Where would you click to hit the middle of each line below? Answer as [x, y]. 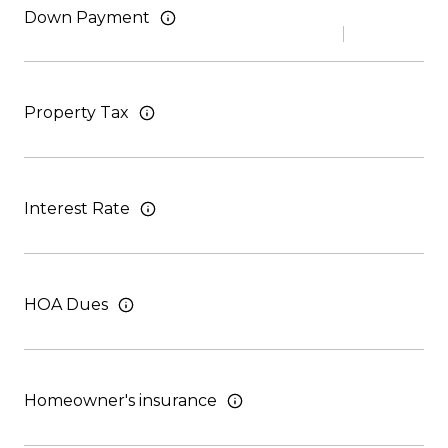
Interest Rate [77, 208]
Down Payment [87, 17]
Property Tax [76, 112]
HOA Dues [66, 304]
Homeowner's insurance [120, 400]
